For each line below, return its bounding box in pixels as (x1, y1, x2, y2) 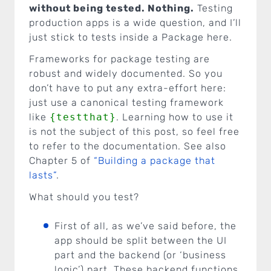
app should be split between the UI (54, 234, 227, 246)
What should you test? (29, 191, 139, 203)
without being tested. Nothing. (29, 2, 194, 14)
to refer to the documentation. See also (29, 140, 226, 152)
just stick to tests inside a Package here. (29, 31, 232, 43)
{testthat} (50, 111, 116, 123)
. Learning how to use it (116, 111, 233, 123)
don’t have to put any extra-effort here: (29, 82, 226, 94)
